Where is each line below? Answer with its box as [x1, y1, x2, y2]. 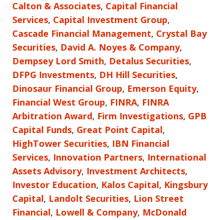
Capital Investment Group [53, 13, 167, 26]
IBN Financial [112, 137, 169, 149]
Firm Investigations [97, 110, 183, 122]
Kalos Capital [101, 178, 159, 191]
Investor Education [12, 178, 96, 191]
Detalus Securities [109, 55, 189, 67]
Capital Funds [12, 123, 72, 136]
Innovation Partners [53, 151, 142, 163]
